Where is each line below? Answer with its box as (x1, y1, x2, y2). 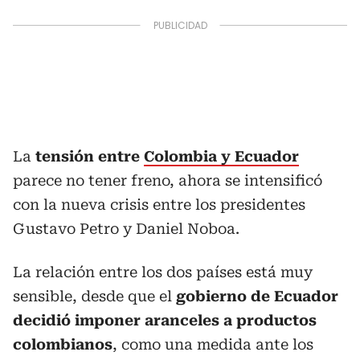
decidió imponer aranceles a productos (13, 312, 317, 329)
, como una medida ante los (112, 336, 313, 353)
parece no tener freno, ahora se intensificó (13, 172, 322, 189)
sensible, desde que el (13, 288, 176, 305)
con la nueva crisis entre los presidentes (13, 196, 305, 213)
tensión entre (35, 148, 144, 165)
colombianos (13, 336, 112, 353)
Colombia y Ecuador (144, 148, 299, 165)
